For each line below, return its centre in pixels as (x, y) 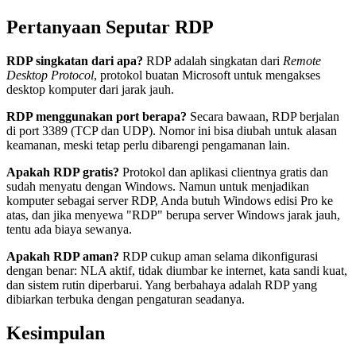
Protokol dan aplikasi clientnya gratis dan (224, 172)
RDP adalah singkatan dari (213, 60)
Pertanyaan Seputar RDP (110, 27)
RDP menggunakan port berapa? (97, 116)
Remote (302, 60)
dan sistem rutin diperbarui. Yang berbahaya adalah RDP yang (162, 284)
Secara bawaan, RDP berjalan (263, 116)
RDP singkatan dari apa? (75, 60)
